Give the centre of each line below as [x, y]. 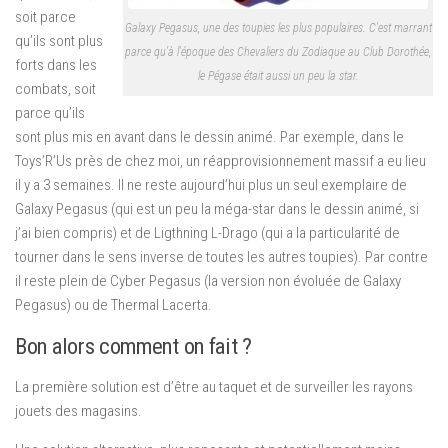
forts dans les [56, 65]
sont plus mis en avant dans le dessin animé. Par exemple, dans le [209, 137]
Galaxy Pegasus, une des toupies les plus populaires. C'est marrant [278, 28]
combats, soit [55, 89]
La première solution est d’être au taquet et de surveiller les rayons [214, 387]
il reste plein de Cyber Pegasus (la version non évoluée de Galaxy [208, 281]
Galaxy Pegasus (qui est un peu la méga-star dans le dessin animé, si [217, 209]
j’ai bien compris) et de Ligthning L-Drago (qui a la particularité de [207, 233]
